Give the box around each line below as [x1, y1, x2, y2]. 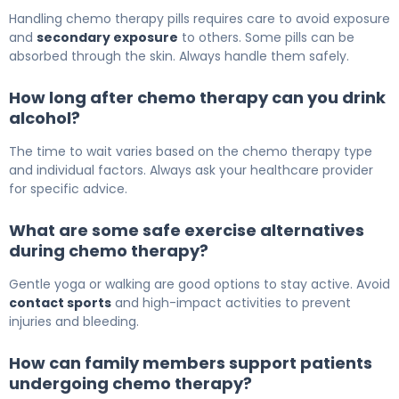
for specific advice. [9, 180, 127, 199]
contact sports [9, 294, 111, 313]
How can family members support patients [9, 352, 372, 375]
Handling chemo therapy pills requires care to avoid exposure [9, 10, 390, 28]
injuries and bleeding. [9, 313, 139, 331]
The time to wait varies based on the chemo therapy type [9, 142, 372, 161]
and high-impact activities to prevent [111, 294, 351, 313]
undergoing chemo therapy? [9, 372, 252, 395]
